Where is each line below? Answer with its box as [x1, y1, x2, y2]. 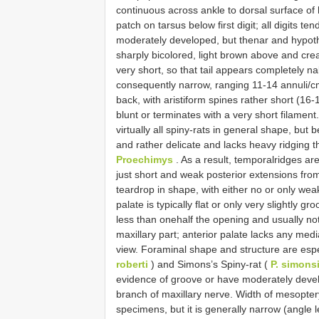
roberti [116, 258, 148, 270]
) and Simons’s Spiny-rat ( [148, 258, 271, 270]
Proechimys [116, 153, 173, 165]
